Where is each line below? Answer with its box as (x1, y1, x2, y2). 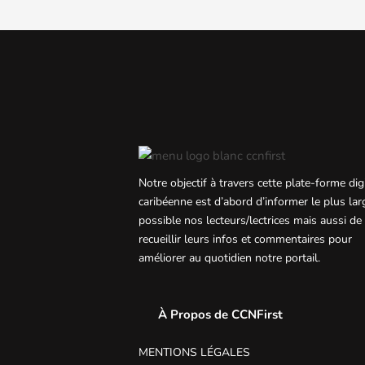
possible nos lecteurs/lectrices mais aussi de (139, 212, 362, 228)
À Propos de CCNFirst (158, 306, 283, 323)
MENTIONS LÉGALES (139, 345, 250, 361)
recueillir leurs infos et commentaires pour (139, 231, 352, 247)
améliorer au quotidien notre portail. (139, 249, 320, 266)
